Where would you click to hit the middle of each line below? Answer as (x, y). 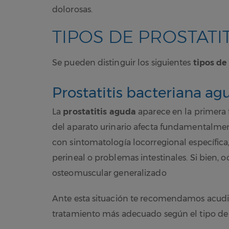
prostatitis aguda (100, 111)
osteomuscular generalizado (109, 173)
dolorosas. (74, 9)
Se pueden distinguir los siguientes (123, 62)
